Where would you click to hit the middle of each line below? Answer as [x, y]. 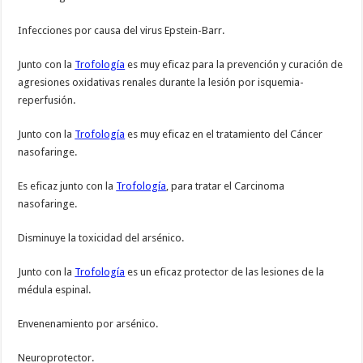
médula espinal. [55, 290]
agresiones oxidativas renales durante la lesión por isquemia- [161, 83]
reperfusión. [47, 100]
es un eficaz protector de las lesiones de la [225, 272]
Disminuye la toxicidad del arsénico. [101, 238]
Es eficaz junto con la [67, 186]
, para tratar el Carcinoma [226, 186]
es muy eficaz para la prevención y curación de [234, 65]
